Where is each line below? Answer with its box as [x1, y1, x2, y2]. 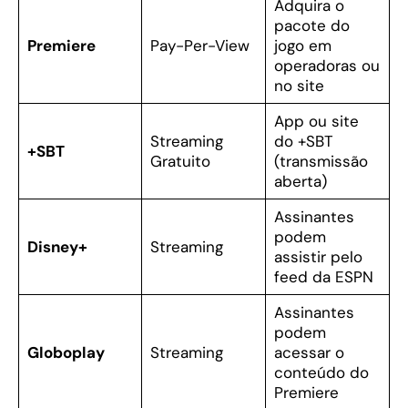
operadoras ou [273, 56, 380, 76]
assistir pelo [273, 247, 362, 268]
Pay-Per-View [149, 36, 250, 56]
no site [273, 76, 324, 97]
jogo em [273, 36, 331, 56]
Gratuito [149, 151, 210, 172]
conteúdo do [273, 362, 369, 383]
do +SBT [273, 131, 333, 152]
